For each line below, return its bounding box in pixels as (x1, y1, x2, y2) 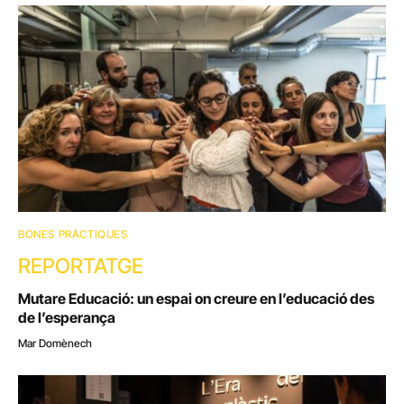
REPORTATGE (18, 253, 143, 280)
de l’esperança (18, 308, 115, 327)
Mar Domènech (18, 336, 92, 351)
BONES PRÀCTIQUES (18, 227, 128, 242)
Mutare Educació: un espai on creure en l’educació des (18, 289, 374, 308)
